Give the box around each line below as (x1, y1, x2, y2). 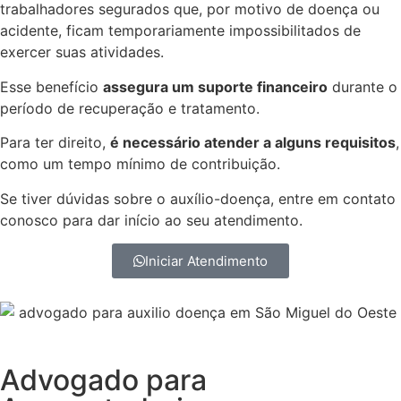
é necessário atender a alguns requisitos (110, 133, 396, 152)
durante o (328, 77, 397, 96)
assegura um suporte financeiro (103, 77, 328, 96)
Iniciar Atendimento (145, 252, 268, 270)
